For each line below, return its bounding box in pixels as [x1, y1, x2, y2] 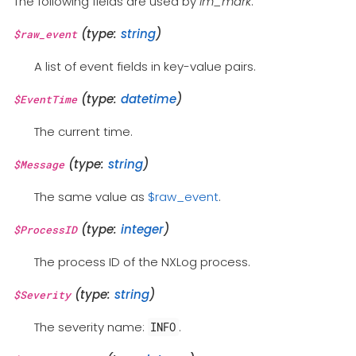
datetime [121, 91, 176, 108]
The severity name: [33, 319, 148, 336]
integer [121, 221, 164, 238]
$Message [14, 157, 64, 172]
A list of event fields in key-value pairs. [33, 58, 256, 75]
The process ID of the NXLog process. [33, 253, 250, 271]
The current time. [33, 123, 133, 141]
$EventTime [14, 92, 77, 107]
